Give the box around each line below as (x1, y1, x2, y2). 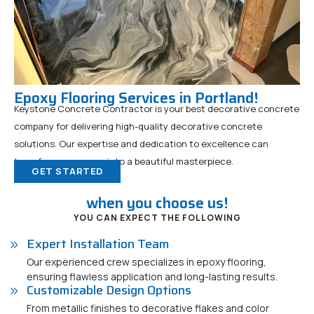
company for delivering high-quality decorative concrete (14, 120, 262, 132)
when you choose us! (86, 191, 228, 214)
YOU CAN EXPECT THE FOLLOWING (73, 212, 241, 224)
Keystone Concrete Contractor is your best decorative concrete (14, 102, 299, 115)
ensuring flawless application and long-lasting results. (27, 270, 278, 283)
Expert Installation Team (27, 234, 170, 254)
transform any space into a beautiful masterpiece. (14, 155, 233, 168)
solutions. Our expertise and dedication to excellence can (14, 137, 268, 150)
